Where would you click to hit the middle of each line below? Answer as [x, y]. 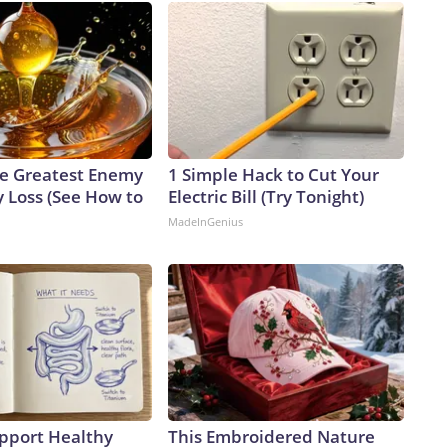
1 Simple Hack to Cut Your [273, 175]
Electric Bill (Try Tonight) [266, 197]
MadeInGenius [205, 222]
